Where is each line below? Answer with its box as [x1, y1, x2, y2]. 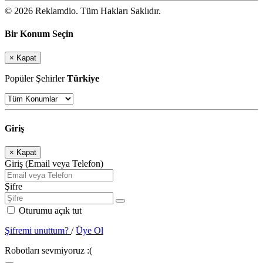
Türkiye [67, 73, 99, 84]
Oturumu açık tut [16, 205, 82, 215]
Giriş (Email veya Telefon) [5, 159, 103, 168]
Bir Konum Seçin [5, 29, 73, 39]
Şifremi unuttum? [5, 225, 71, 235]
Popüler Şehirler [5, 73, 67, 84]
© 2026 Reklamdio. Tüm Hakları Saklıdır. [5, 5, 161, 16]
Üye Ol [76, 225, 103, 235]
